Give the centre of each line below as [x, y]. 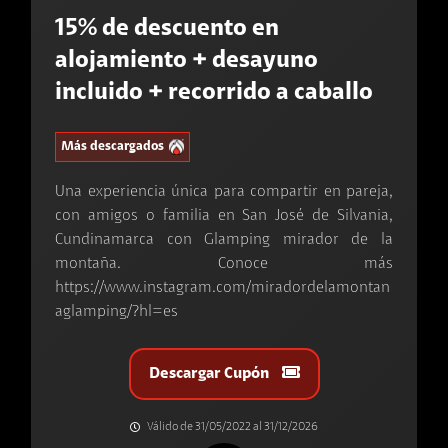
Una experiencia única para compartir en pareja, [224, 191]
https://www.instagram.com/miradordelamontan [222, 287]
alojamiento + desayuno [186, 60]
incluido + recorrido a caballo [214, 92]
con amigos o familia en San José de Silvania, [224, 215]
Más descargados [112, 147]
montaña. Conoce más [224, 263]
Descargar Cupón [210, 373]
